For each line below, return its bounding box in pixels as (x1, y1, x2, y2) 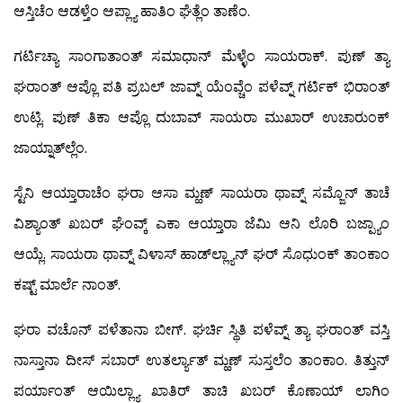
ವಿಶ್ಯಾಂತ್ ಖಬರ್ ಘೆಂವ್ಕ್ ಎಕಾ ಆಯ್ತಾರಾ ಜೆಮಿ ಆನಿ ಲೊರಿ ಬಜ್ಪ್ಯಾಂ (13, 212, 390, 234)
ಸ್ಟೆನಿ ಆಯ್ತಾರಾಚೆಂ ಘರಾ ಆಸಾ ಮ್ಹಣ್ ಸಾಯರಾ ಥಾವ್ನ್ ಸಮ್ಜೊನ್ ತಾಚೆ (13, 182, 390, 203)
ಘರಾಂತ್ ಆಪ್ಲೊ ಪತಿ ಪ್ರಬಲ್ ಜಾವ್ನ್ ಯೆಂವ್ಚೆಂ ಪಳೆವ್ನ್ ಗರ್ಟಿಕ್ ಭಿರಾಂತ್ (13, 76, 390, 97)
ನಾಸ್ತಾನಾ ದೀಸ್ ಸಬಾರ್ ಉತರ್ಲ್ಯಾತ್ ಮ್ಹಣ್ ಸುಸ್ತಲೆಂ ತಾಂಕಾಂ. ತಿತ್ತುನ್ (13, 349, 390, 371)
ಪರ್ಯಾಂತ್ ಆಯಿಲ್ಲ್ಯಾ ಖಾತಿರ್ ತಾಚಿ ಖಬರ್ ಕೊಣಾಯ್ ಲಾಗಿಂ (13, 380, 390, 401)
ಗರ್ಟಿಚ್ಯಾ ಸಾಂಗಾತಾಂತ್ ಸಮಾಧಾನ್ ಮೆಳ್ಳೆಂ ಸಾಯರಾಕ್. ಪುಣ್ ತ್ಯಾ (13, 45, 390, 67)
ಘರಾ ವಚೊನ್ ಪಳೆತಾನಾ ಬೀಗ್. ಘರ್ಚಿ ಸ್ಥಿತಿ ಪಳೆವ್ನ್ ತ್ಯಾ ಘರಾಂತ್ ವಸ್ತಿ (13, 318, 390, 340)
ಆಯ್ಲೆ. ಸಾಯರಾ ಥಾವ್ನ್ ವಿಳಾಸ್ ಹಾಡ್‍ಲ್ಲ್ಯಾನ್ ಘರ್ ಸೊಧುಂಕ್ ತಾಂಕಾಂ (13, 243, 390, 264)
